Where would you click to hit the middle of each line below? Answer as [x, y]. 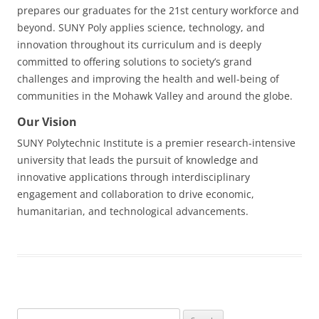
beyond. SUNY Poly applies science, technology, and [141, 27]
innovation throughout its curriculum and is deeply [139, 45]
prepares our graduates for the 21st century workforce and [158, 10]
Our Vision [47, 122]
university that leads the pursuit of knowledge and [138, 160]
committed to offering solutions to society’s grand [135, 62]
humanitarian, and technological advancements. [133, 211]
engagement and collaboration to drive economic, [136, 194]
